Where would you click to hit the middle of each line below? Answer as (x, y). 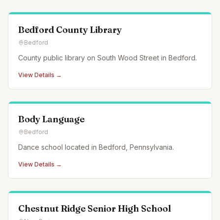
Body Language (51, 119)
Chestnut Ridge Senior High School (95, 208)
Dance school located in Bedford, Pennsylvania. (96, 147)
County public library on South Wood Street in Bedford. (108, 58)
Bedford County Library (70, 30)
